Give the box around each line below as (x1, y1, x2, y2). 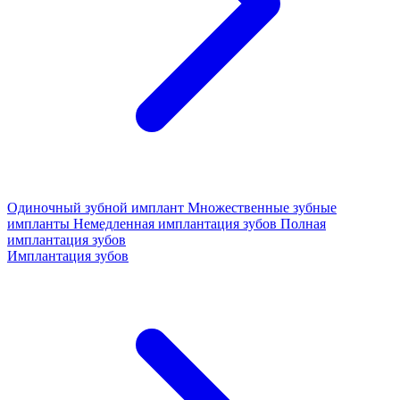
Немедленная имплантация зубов (73, 216, 280, 231)
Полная (280, 216, 326, 231)
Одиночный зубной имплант (7, 200, 187, 215)
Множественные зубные (187, 200, 337, 215)
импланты (7, 216, 73, 231)
